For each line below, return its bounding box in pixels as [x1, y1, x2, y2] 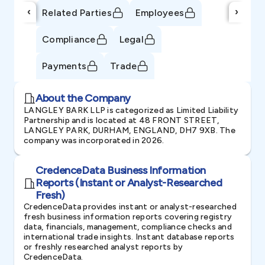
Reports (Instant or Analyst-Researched [35, 176, 222, 189]
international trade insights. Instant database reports [24, 232, 235, 242]
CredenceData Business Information [35, 164, 206, 177]
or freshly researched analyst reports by [24, 242, 183, 252]
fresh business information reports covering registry [24, 212, 232, 222]
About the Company [35, 91, 131, 105]
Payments [42, 60, 86, 72]
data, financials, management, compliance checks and [24, 222, 232, 232]
